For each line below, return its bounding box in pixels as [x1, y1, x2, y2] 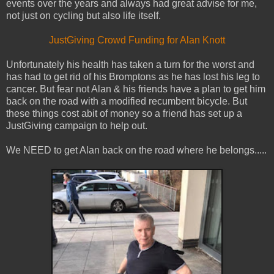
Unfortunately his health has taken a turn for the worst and [6, 59, 254, 70]
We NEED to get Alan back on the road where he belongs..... [6, 145, 267, 156]
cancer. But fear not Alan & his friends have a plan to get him [6, 84, 265, 95]
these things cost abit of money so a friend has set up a [6, 108, 242, 119]
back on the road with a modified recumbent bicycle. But [6, 96, 247, 107]
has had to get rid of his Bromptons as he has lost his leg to [6, 72, 260, 83]
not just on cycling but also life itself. [6, 10, 161, 21]
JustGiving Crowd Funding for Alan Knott [49, 35, 225, 46]
